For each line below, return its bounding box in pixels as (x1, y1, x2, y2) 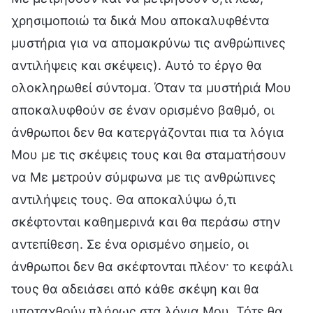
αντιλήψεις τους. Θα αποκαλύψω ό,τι (11, 191, 236, 207)
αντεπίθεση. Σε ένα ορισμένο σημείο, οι (11, 236, 249, 252)
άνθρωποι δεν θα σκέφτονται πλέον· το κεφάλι (11, 259, 293, 274)
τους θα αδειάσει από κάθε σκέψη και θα (11, 281, 259, 296)
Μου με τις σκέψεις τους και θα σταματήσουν (11, 147, 286, 162)
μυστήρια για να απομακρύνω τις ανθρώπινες (11, 35, 286, 50)
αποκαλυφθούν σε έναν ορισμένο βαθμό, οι (11, 102, 275, 117)
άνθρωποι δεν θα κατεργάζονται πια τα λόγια (11, 124, 284, 140)
